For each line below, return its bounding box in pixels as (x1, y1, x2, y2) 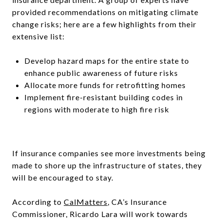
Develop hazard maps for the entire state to (24, 55, 189, 65)
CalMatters (64, 197, 108, 206)
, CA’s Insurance (108, 197, 167, 206)
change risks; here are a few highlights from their (12, 19, 197, 29)
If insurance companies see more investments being (12, 148, 206, 158)
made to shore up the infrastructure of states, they (12, 160, 202, 170)
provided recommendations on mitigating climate (12, 7, 199, 17)
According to (12, 197, 64, 206)
